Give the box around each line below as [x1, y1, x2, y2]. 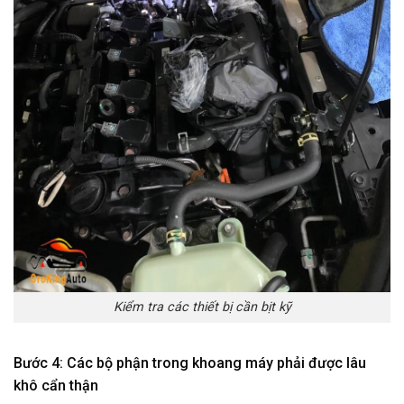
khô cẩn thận [14, 377, 98, 395]
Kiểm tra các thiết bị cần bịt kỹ [113, 299, 291, 316]
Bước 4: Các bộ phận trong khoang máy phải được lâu [14, 354, 366, 372]
